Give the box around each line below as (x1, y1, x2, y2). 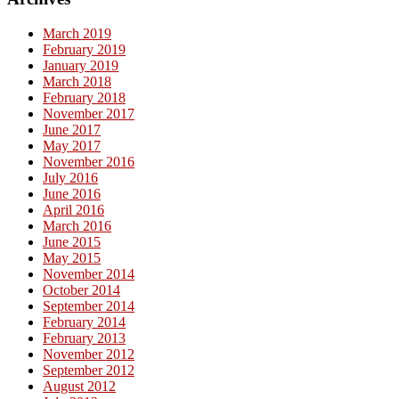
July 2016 (43, 170, 98, 186)
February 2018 (43, 90, 126, 106)
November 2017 (43, 106, 134, 122)
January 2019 (43, 58, 118, 74)
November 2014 (43, 266, 134, 282)
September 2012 (43, 362, 134, 379)
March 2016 (43, 218, 111, 234)
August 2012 (43, 379, 116, 395)
